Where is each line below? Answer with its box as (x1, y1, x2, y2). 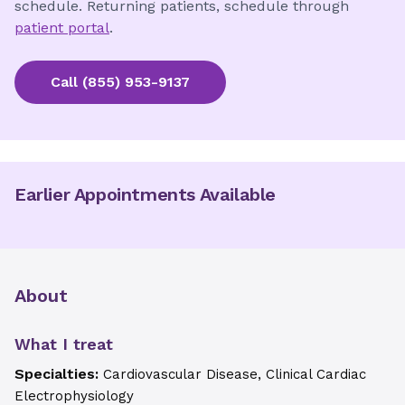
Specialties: (14, 365, 103, 382)
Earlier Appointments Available (14, 184, 276, 205)
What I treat (14, 334, 113, 353)
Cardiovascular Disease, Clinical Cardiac (103, 366, 366, 382)
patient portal (14, 19, 109, 36)
